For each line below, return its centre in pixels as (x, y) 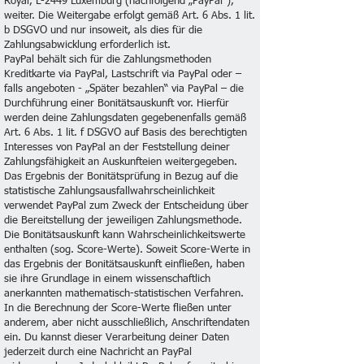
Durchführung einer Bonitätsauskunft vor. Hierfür (117, 104)
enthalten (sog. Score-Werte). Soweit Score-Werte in (127, 250)
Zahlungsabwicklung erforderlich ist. (87, 45)
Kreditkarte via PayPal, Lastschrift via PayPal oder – (123, 74)
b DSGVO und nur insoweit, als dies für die (103, 30)
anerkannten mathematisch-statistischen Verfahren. (124, 294)
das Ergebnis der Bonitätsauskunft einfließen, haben (124, 264)
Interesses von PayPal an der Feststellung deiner (117, 147)
